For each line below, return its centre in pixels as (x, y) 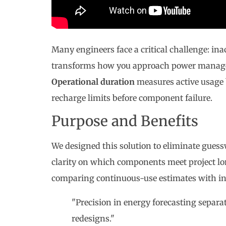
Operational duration (93, 81)
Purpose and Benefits (125, 121)
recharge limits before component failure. (132, 98)
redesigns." (93, 218)
